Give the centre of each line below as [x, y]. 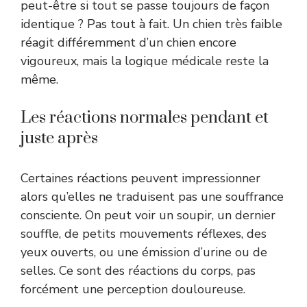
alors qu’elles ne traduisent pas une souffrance [152, 196]
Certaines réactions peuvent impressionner [140, 178]
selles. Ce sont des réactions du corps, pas [138, 270]
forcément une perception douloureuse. [133, 289]
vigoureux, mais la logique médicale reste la [145, 61]
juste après [59, 138]
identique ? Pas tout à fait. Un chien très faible [151, 24]
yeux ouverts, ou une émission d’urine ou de [144, 252]
